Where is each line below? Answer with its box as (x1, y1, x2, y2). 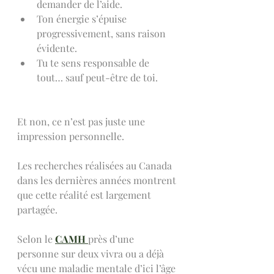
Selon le (17, 232, 55, 245)
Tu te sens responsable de (37, 56, 152, 69)
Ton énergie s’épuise (37, 12, 129, 25)
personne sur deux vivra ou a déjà (17, 247, 166, 260)
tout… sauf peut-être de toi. (37, 71, 158, 84)
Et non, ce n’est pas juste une (17, 115, 147, 128)
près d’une (88, 232, 136, 245)
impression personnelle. (17, 130, 124, 143)
